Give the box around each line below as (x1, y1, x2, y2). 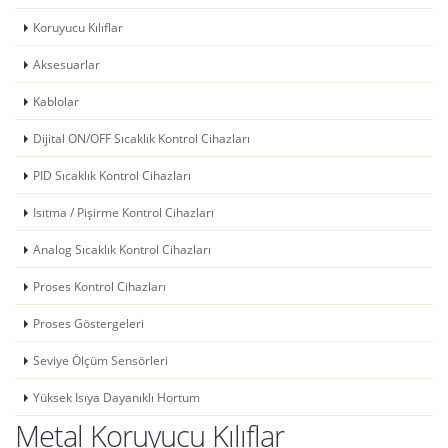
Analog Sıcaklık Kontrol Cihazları (33, 241, 211, 257)
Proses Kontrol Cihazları (33, 278, 166, 294)
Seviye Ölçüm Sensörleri (33, 352, 168, 368)
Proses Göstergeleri (33, 315, 144, 331)
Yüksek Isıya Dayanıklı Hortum (33, 389, 200, 405)
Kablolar (33, 93, 79, 109)
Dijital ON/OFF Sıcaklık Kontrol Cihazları (33, 130, 250, 146)
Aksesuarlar (33, 56, 100, 72)
